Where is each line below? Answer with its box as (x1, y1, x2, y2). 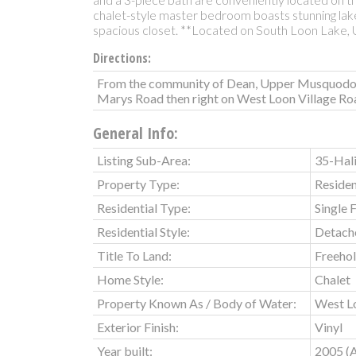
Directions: (93, 48, 151, 67)
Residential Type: (97, 199, 191, 215)
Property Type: (97, 176, 180, 192)
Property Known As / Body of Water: (97, 295, 296, 311)
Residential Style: (97, 223, 190, 239)
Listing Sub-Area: (97, 152, 191, 168)
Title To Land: (97, 247, 172, 263)
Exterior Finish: (97, 319, 179, 335)
